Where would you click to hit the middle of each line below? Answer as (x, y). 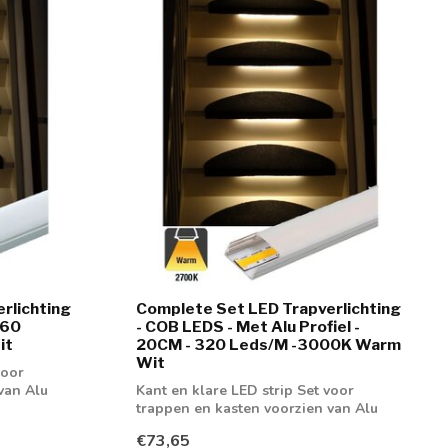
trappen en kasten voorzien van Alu (257, 409)
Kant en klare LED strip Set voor (245, 391)
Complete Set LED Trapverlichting (268, 309)
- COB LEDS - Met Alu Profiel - (248, 327)
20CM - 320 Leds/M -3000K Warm (268, 345)
